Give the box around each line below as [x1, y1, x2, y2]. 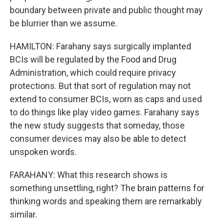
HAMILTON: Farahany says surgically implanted [10, 41, 191, 51]
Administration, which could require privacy [10, 67, 176, 78]
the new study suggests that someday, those [10, 120, 185, 131]
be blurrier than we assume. [10, 18, 117, 28]
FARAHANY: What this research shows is [10, 170, 168, 180]
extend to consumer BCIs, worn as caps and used [10, 94, 202, 104]
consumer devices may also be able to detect [10, 133, 186, 144]
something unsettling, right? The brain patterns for [10, 183, 204, 193]
